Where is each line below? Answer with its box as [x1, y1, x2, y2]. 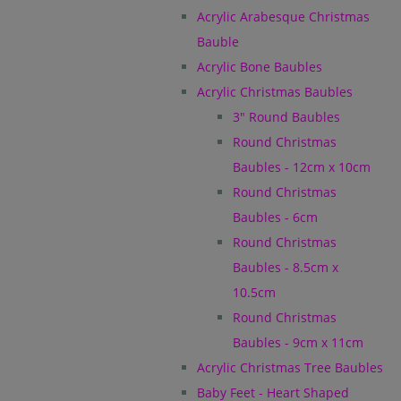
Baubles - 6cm [233, 209, 318, 226]
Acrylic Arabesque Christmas [197, 8, 370, 25]
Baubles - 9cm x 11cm [233, 334, 363, 351]
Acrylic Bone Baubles [197, 58, 322, 75]
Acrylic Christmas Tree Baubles [197, 359, 383, 376]
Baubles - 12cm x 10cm [233, 158, 371, 175]
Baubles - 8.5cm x [233, 259, 338, 276]
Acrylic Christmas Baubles [197, 83, 353, 100]
